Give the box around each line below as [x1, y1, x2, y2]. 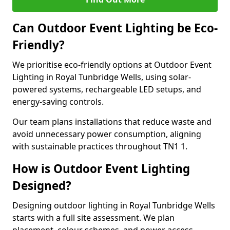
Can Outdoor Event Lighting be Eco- [12, 20, 218, 36]
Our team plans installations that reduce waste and [12, 116, 212, 127]
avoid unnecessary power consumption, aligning [12, 128, 201, 140]
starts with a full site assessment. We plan [12, 212, 175, 223]
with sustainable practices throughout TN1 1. [12, 141, 187, 152]
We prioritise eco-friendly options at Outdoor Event [12, 59, 212, 70]
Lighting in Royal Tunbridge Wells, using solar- [12, 71, 191, 83]
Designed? [12, 178, 71, 194]
